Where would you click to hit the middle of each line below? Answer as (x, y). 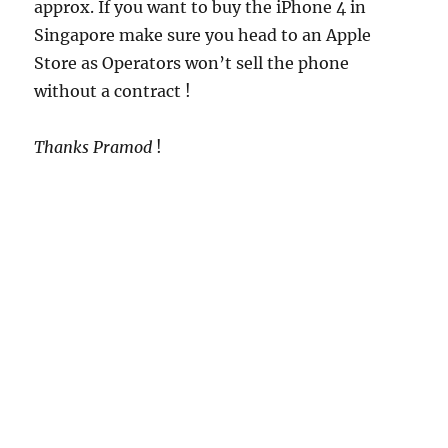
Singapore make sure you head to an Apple (203, 35)
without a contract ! (113, 91)
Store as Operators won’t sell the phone (192, 63)
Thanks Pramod (93, 147)
